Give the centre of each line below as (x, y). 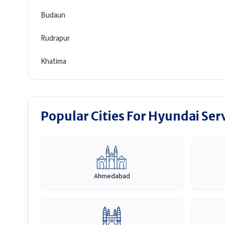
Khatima (53, 62)
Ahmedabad (112, 176)
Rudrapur (55, 38)
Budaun (53, 15)
